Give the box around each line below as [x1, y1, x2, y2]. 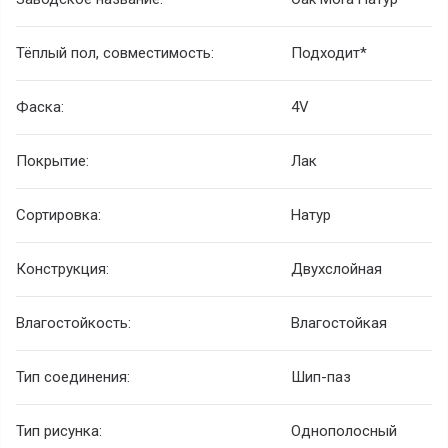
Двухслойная [291, 260, 382, 279]
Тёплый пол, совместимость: [16, 44, 214, 63]
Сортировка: [16, 206, 101, 225]
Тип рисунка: [16, 422, 106, 441]
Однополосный [291, 422, 397, 441]
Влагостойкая [291, 314, 387, 333]
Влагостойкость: [16, 314, 131, 333]
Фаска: [16, 98, 64, 117]
